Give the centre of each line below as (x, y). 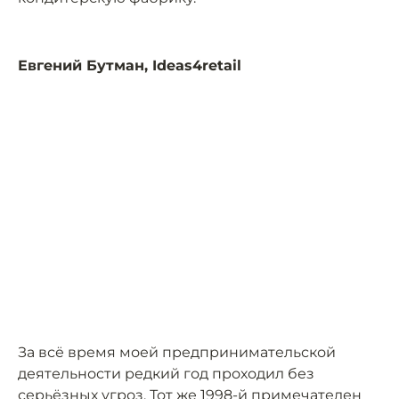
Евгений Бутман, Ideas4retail (130, 65)
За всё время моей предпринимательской (177, 352)
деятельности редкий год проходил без (166, 374)
